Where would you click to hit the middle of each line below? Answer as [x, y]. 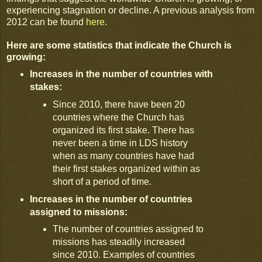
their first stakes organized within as [127, 168]
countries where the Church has [119, 117]
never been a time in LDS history [120, 143]
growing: [26, 57]
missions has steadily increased [119, 242]
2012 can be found [46, 22]
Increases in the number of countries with [121, 74]
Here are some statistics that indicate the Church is [119, 45]
